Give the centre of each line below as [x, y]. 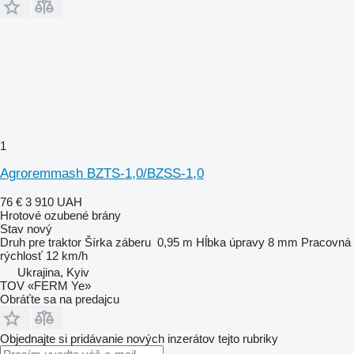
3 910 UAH [54, 201]
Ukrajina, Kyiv [53, 272]
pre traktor [55, 242]
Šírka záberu [118, 242]
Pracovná [326, 242]
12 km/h [67, 255]
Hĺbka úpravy [230, 242]
